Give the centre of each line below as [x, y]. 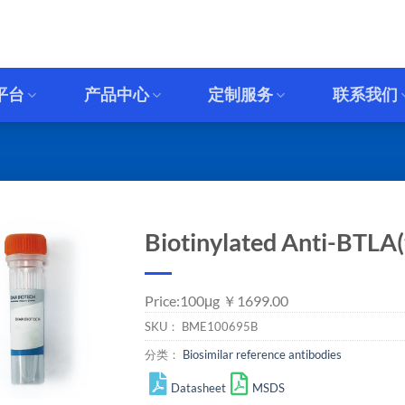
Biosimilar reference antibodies [263, 354]
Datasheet [199, 388]
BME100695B [220, 326]
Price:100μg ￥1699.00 [217, 301]
